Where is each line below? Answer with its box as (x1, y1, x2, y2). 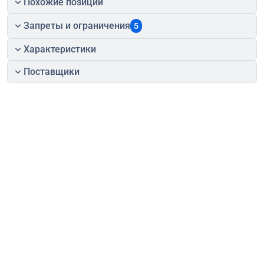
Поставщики (24, 66, 80, 77)
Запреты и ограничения (24, 20, 131, 31)
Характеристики (24, 44, 97, 55)
